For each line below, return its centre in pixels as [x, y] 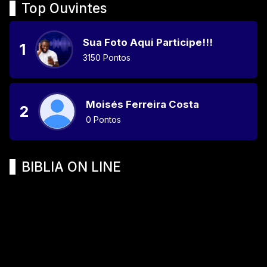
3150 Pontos [107, 57]
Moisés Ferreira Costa [142, 104]
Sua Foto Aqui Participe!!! [148, 42]
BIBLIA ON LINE [71, 166]
